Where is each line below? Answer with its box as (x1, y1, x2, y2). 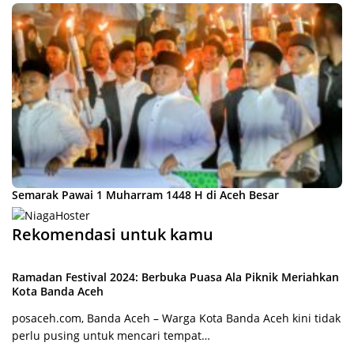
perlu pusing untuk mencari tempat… (12, 328, 210, 344)
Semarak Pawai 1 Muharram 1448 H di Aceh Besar (12, 187, 279, 203)
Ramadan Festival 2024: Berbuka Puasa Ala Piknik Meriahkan (12, 269, 339, 285)
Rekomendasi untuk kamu (12, 224, 213, 246)
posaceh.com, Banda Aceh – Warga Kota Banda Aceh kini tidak (12, 311, 341, 326)
